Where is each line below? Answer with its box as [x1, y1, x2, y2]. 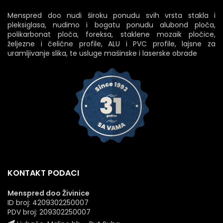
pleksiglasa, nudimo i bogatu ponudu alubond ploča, [7, 19, 216, 30]
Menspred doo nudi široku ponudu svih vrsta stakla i [7, 10, 216, 20]
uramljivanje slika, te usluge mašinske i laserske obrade [7, 48, 197, 58]
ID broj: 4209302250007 [7, 197, 89, 208]
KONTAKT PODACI [7, 167, 79, 179]
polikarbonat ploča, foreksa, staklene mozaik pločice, [7, 29, 216, 39]
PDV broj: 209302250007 [7, 207, 91, 217]
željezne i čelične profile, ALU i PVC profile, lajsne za [7, 38, 216, 49]
